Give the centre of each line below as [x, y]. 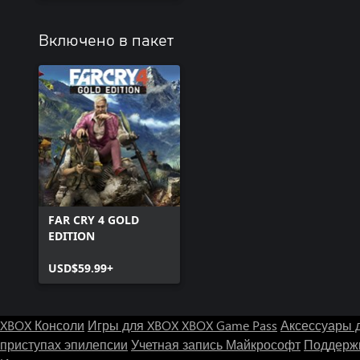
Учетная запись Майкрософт [216, 344]
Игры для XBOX [135, 325]
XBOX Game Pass [229, 325]
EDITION [72, 236]
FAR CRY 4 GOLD [94, 220]
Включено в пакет [106, 41]
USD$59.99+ [81, 268]
